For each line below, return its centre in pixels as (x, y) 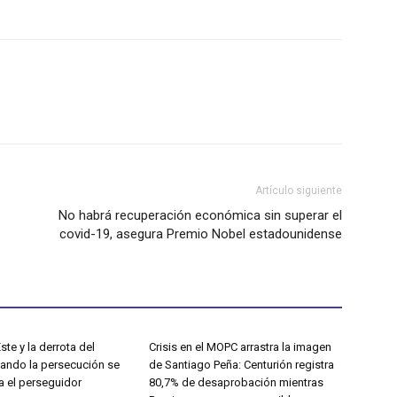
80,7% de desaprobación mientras (236, 382)
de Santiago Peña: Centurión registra (241, 364)
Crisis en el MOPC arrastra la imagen (240, 346)
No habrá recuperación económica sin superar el (200, 215)
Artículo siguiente (299, 190)
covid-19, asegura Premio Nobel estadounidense (201, 234)
